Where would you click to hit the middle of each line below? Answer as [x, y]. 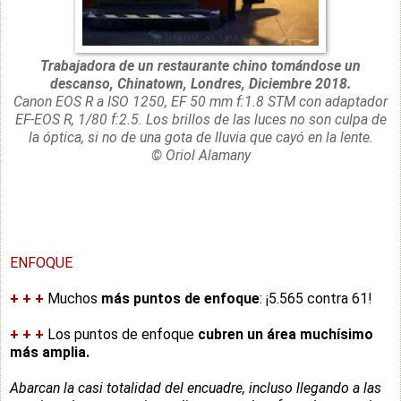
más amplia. [50, 352]
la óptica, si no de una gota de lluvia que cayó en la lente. [200, 137]
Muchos [73, 298]
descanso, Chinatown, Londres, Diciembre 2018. [200, 83]
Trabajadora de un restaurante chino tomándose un [200, 65]
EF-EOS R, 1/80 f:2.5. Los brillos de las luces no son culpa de [200, 119]
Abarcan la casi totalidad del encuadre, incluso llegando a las [196, 388]
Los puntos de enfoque [121, 334]
